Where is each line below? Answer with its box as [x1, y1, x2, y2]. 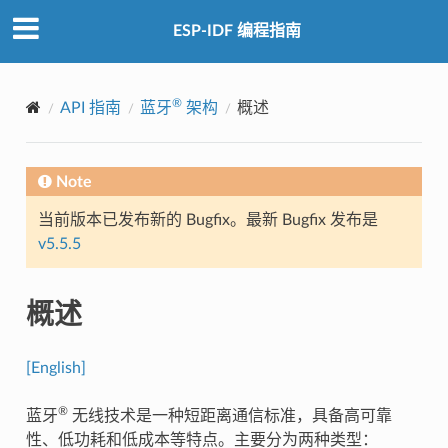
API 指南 [59, 99, 121, 116]
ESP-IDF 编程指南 [173, 23, 301, 40]
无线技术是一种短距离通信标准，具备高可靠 [67, 407, 392, 424]
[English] [25, 359, 86, 376]
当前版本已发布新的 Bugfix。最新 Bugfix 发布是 [37, 211, 378, 228]
